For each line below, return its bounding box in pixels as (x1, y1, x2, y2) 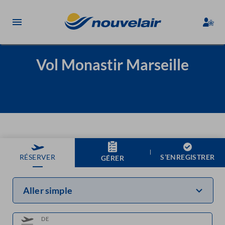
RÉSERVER (20, 152, 56, 161)
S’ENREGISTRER (160, 152, 215, 161)
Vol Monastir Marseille (36, 55, 189, 73)
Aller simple (23, 184, 72, 196)
